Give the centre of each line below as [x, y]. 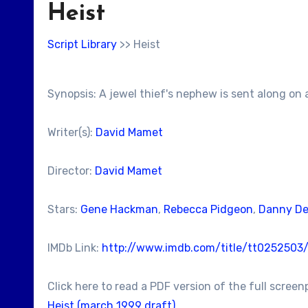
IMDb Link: [75, 248]
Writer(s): [71, 132]
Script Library [82, 44]
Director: [71, 171]
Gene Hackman [119, 209]
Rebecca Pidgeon [208, 209]
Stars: [64, 209]
